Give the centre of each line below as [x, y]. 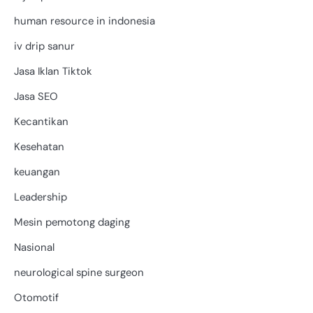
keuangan [37, 172]
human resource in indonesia [85, 21]
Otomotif [36, 297]
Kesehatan [39, 146]
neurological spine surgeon [79, 272]
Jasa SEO [36, 96]
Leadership [41, 197]
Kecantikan [41, 121]
